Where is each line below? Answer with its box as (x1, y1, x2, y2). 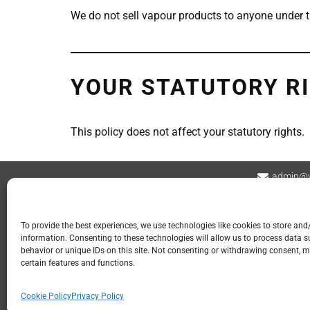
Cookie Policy (21, 291, 71, 301)
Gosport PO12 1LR (159, 278, 231, 289)
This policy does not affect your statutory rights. (71, 125, 304, 138)
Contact (81, 203, 119, 217)
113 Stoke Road (164, 263, 226, 273)
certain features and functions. (21, 258, 135, 268)
